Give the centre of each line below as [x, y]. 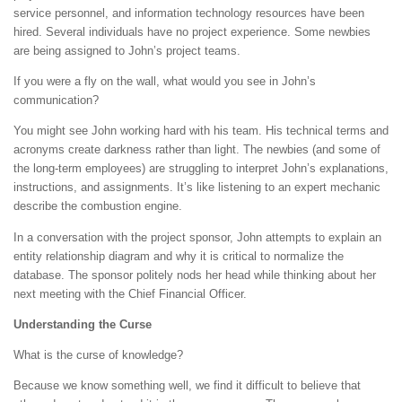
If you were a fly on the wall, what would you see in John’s [165, 82]
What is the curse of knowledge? [98, 354]
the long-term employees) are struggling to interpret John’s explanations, [201, 169]
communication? [56, 100]
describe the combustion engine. [98, 206]
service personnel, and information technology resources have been [189, 13]
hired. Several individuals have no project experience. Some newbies [192, 32]
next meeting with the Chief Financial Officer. [130, 293]
